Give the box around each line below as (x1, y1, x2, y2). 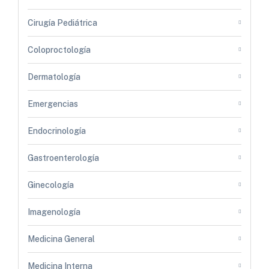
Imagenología (28, 207, 80, 217)
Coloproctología (28, 44, 91, 55)
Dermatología (28, 71, 80, 82)
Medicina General (28, 234, 95, 244)
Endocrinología (28, 125, 86, 136)
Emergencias (28, 98, 78, 109)
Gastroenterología (28, 153, 99, 163)
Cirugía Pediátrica (28, 17, 97, 28)
